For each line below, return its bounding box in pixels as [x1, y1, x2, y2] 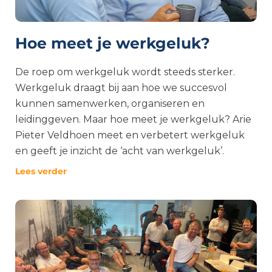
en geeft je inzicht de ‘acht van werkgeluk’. [15, 145, 224, 157]
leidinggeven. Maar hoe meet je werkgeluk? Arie [15, 114, 251, 125]
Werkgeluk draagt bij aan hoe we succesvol [15, 82, 227, 93]
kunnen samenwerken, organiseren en [15, 98, 205, 109]
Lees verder [15, 166, 67, 177]
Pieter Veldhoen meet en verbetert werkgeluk [15, 129, 245, 141]
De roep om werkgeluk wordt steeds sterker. [15, 66, 235, 78]
